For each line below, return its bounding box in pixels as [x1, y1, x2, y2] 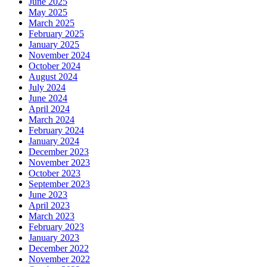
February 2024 [29, 125, 84, 135]
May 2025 [29, 7, 67, 17]
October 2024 [29, 60, 80, 71]
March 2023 [29, 210, 74, 221]
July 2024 [29, 82, 66, 92]
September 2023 [29, 178, 90, 189]
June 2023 [29, 189, 67, 200]
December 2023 [29, 146, 89, 157]
